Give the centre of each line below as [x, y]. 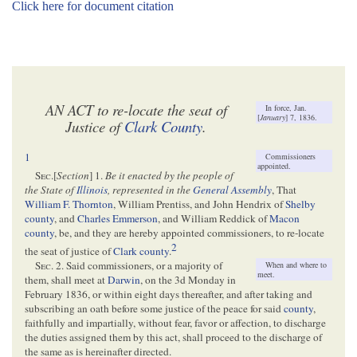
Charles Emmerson [118, 219]
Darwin [124, 280]
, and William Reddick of [214, 219]
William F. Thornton [69, 204]
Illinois [92, 190]
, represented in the [150, 190]
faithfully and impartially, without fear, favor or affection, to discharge [175, 323]
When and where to [296, 265]
